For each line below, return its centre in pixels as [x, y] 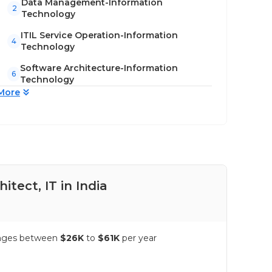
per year [139, 238]
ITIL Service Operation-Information [99, 35]
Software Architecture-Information [99, 68]
